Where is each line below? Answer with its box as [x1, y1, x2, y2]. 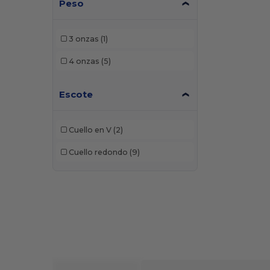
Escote [59, 89, 93, 101]
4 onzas [68, 56, 99, 66]
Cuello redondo [68, 147, 128, 157]
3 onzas [68, 34, 99, 43]
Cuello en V [68, 125, 111, 134]
